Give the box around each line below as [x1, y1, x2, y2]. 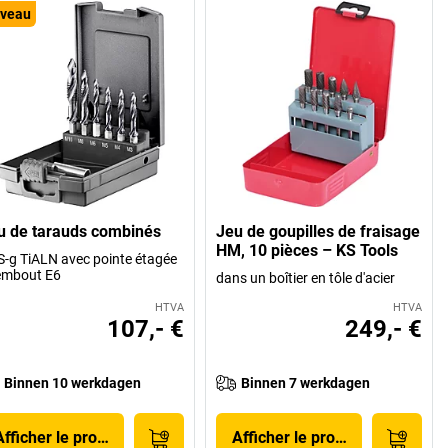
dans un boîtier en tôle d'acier [216, 269, 396, 286]
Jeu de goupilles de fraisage [216, 221, 421, 241]
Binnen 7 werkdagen [241, 374, 371, 391]
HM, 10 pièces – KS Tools [216, 240, 399, 260]
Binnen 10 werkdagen [3, 374, 141, 391]
